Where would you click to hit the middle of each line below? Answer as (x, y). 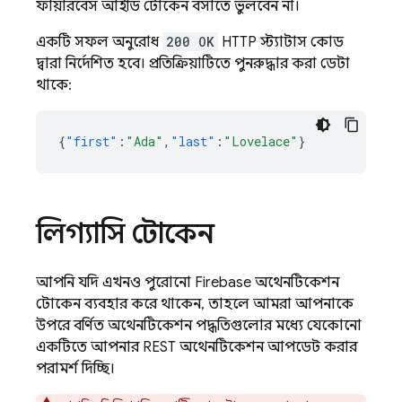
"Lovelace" (261, 141)
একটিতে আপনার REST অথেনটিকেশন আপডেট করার (197, 347)
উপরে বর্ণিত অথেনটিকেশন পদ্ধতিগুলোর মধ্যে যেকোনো (199, 326)
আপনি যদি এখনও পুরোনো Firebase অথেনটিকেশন (188, 283)
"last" (193, 141)
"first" (92, 141)
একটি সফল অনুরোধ (99, 42)
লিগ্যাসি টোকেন (125, 233)
